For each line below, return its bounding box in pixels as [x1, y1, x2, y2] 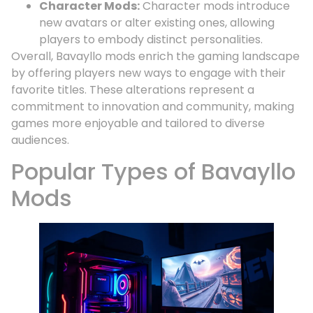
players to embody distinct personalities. [39, 31, 263, 48]
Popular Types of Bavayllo [11, 156, 296, 188]
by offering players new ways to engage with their [11, 64, 286, 81]
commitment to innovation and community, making [11, 98, 294, 115]
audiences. [11, 131, 69, 148]
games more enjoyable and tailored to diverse [11, 115, 265, 131]
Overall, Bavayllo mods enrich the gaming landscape [11, 48, 300, 64]
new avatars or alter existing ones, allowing [39, 14, 275, 31]
